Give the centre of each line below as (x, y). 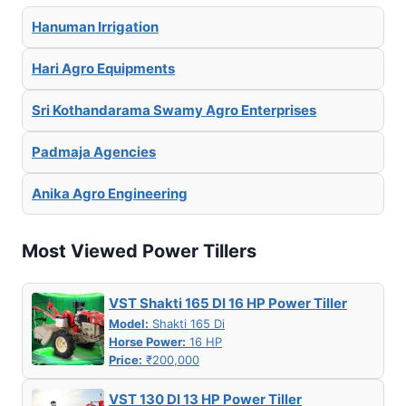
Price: (126, 360)
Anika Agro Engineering (110, 193)
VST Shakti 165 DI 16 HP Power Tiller (228, 304)
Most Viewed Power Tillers (139, 251)
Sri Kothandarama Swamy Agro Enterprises (174, 110)
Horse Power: (147, 342)
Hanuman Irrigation (95, 26)
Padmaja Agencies (94, 151)
